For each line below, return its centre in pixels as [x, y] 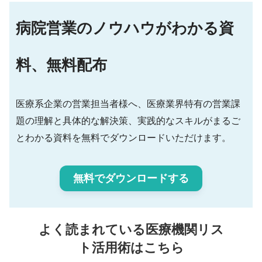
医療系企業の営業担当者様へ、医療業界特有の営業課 [128, 104]
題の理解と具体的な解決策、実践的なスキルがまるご [128, 120]
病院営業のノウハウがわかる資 [125, 28]
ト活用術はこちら [131, 248]
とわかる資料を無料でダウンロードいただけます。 [123, 137]
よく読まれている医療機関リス [131, 230]
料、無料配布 [61, 65]
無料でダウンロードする [131, 178]
